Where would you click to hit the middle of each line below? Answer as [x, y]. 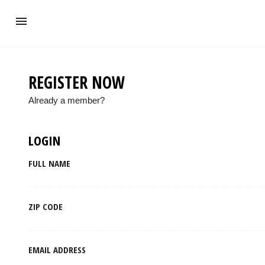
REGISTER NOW [77, 82]
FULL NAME [49, 163]
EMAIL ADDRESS [57, 250]
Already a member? [67, 100]
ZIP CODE [46, 206]
